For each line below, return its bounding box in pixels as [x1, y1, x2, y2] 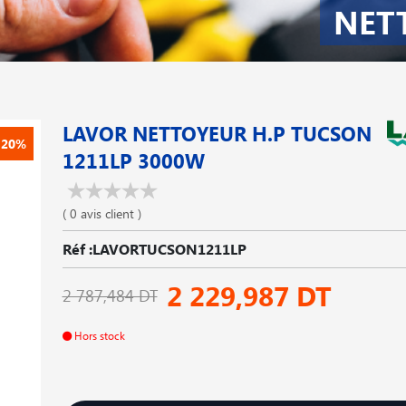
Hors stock [71, 328, 125, 343]
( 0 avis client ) [62, 205, 141, 222]
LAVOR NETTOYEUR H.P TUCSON [62, 120, 372, 147]
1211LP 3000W [62, 147, 205, 174]
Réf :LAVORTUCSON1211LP [62, 239, 246, 258]
